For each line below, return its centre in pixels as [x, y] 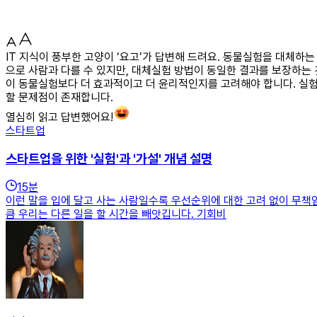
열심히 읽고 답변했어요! [59, 117]
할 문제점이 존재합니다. [59, 97]
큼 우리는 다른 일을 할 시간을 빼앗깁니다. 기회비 [116, 214]
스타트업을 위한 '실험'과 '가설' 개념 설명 [109, 158]
